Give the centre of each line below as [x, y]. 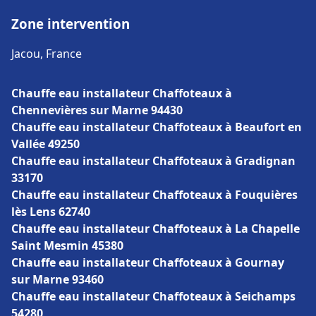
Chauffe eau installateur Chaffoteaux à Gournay [148, 262]
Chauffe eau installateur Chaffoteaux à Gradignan [153, 161]
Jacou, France [47, 54]
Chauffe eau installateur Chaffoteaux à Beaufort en [157, 127]
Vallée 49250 [45, 144]
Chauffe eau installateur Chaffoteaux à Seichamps [153, 296]
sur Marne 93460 [57, 279]
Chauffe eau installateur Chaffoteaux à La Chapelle [156, 229]
